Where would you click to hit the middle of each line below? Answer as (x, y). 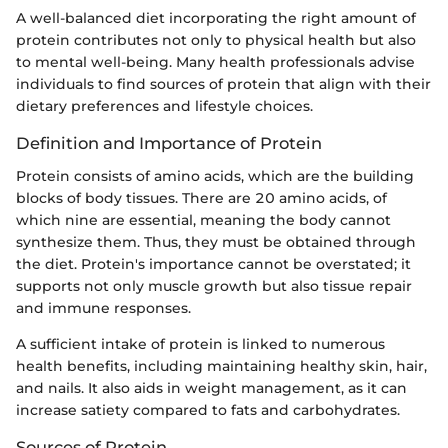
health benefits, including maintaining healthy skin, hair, (221, 365)
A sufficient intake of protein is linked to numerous (200, 343)
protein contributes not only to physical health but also (216, 40)
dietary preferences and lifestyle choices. (164, 106)
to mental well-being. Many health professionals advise (215, 62)
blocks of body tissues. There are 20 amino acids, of (201, 197)
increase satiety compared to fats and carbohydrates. (208, 409)
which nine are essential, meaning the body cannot (203, 219)
